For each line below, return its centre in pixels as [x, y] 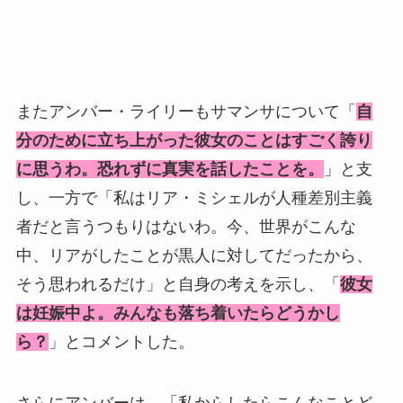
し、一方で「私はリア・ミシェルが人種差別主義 [194, 198]
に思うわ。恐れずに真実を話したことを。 [170, 170]
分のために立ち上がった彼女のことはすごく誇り [194, 141]
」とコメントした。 [131, 342]
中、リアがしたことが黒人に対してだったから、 [194, 256]
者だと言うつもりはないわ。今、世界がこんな [186, 227]
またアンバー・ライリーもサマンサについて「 [186, 112]
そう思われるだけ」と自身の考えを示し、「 [178, 285]
